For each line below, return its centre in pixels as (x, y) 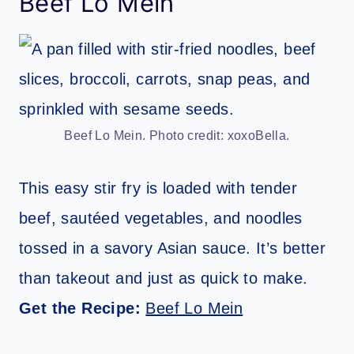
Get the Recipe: (83, 308)
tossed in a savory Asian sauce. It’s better (173, 248)
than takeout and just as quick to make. (164, 278)
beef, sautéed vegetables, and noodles (161, 218)
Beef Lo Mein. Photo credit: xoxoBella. (177, 135)
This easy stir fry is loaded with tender (158, 188)
